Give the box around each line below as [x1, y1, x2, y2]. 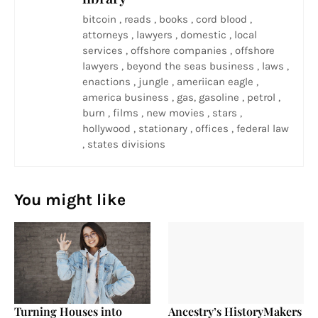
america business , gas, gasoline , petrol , [82, 91, 280, 104]
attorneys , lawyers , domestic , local [82, 28, 257, 41]
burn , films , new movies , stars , [82, 106, 242, 119]
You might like [14, 190, 126, 209]
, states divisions [82, 138, 165, 150]
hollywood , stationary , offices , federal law [82, 122, 289, 135]
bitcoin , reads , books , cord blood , [82, 13, 252, 26]
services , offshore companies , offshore [82, 44, 275, 57]
